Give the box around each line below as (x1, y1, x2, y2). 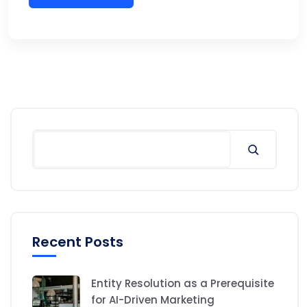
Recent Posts (32, 232, 123, 252)
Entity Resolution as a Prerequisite (91, 276, 274, 291)
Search (32, 130, 69, 146)
